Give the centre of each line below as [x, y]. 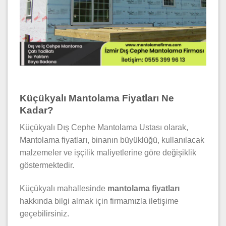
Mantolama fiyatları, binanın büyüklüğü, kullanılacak [112, 140]
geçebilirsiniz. [44, 213]
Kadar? [37, 110]
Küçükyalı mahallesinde [64, 188]
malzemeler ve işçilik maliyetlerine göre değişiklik [108, 153]
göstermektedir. [47, 165]
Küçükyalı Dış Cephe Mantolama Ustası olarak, [104, 128]
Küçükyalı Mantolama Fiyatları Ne [97, 98]
